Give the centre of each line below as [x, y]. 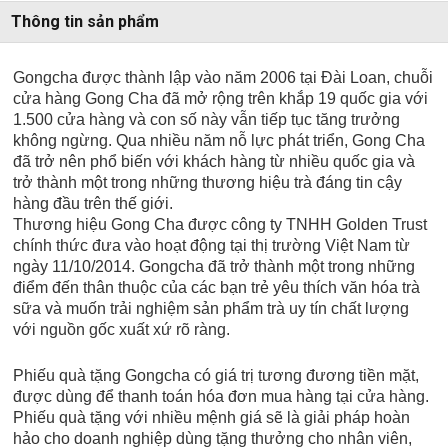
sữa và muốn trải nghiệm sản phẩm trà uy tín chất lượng [211, 309]
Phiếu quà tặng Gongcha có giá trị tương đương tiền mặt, [216, 376]
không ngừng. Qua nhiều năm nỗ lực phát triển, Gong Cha [219, 141]
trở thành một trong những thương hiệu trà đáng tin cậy [208, 183]
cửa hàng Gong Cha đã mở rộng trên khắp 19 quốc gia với [221, 99]
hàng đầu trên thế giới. [93, 204]
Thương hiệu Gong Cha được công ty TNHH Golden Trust [220, 225]
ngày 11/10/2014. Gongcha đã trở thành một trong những [214, 267]
